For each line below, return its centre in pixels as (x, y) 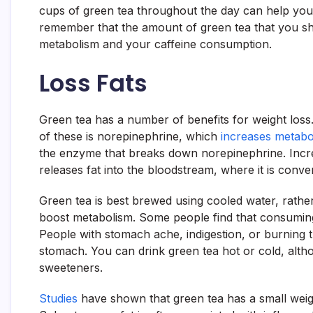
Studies (58, 298)
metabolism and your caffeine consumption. (155, 44)
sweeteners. (71, 268)
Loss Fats (93, 83)
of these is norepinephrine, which (130, 136)
